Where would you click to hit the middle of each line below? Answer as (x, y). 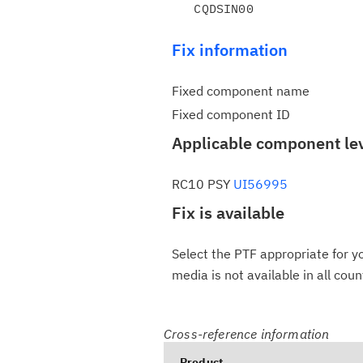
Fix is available (228, 213)
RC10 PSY (203, 184)
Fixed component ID (231, 114)
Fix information (230, 50)
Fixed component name (241, 91)
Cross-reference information (247, 334)
